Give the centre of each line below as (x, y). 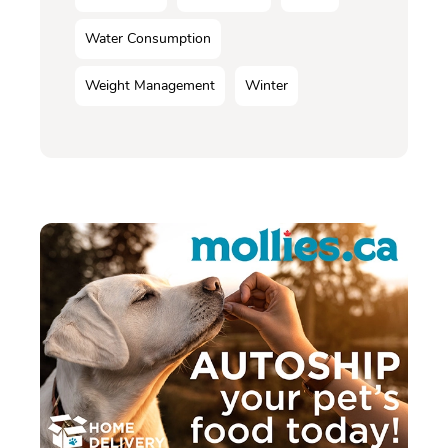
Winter (266, 86)
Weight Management (150, 86)
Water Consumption (148, 39)
